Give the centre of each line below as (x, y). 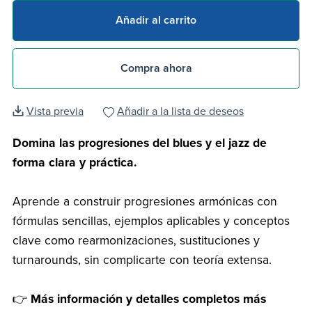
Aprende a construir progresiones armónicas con (145, 202)
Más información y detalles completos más (148, 299)
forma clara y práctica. (75, 163)
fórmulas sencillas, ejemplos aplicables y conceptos (151, 221)
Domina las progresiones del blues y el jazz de (139, 143)
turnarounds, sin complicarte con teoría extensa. (142, 260)
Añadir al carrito (156, 20)
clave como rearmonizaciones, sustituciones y (136, 241)
